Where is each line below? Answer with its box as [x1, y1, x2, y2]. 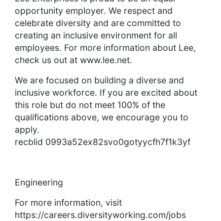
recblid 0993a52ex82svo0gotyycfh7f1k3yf [15, 137, 190, 147]
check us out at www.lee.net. [15, 55, 132, 66]
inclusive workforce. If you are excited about [15, 87, 197, 98]
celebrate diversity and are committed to [15, 18, 181, 29]
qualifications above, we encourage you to [15, 112, 188, 123]
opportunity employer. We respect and [15, 5, 173, 16]
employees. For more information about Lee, [15, 42, 196, 53]
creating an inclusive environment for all [15, 30, 177, 41]
